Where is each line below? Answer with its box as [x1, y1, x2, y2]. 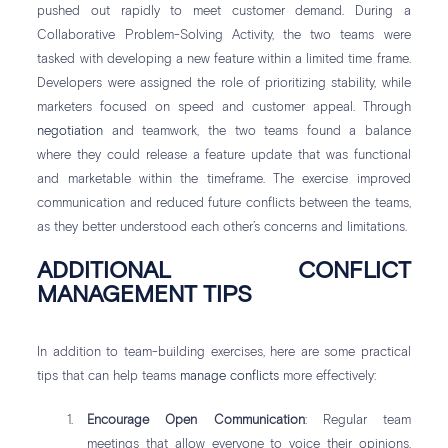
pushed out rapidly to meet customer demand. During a [37, 5, 411, 19]
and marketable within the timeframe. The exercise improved [37, 173, 411, 187]
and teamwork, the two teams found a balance [103, 125, 411, 139]
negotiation [37, 125, 104, 139]
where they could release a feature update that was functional [37, 149, 411, 163]
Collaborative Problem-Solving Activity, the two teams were [37, 29, 411, 43]
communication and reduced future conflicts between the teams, [37, 197, 411, 211]
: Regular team [304, 414, 411, 428]
